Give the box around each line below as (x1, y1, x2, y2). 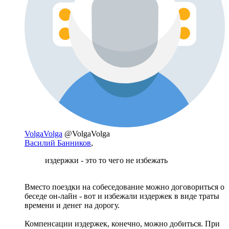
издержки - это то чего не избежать (45, 156, 168, 165)
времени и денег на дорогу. (25, 201, 120, 210)
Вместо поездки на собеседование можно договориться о (25, 182, 224, 192)
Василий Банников (25, 139, 91, 148)
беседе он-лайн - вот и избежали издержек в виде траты (25, 192, 219, 201)
